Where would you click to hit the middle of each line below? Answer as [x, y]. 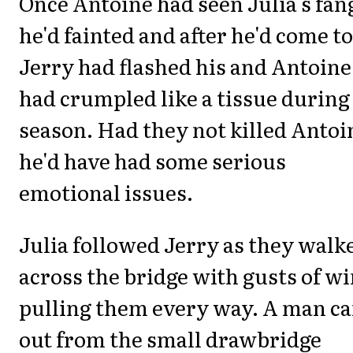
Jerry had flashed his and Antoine [185, 65]
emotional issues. [106, 191]
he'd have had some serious [152, 160]
